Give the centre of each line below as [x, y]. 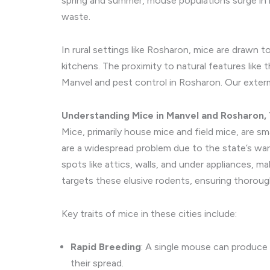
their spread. [97, 263]
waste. [76, 17]
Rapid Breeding [106, 247]
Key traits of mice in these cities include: [149, 214]
